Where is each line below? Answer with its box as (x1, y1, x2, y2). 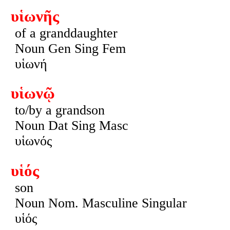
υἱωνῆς (10, 7, 59, 25)
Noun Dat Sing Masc (14, 118, 128, 133)
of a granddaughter (14, 25, 118, 41)
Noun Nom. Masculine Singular (14, 195, 187, 210)
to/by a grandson (14, 103, 105, 118)
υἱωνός (14, 133, 52, 149)
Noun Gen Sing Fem (14, 41, 126, 56)
